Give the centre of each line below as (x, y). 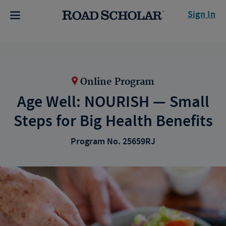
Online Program (117, 82)
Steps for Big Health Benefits (113, 121)
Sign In (201, 15)
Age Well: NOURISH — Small (113, 102)
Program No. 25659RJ (113, 142)
